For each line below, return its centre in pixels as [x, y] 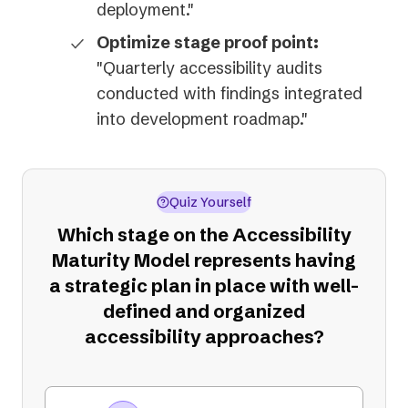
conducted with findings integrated [229, 94]
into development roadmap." [202, 119]
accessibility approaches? [204, 337]
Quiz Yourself [210, 202]
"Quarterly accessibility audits [209, 68]
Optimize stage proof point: [208, 43]
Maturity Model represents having [204, 260]
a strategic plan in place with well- [204, 286]
